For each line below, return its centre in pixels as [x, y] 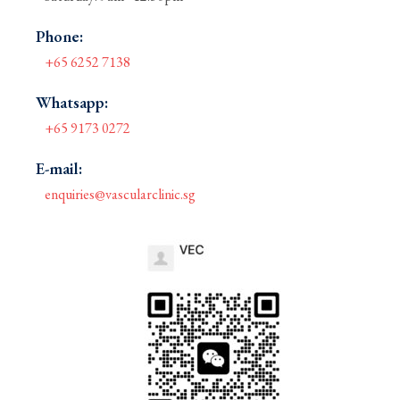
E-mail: [59, 169]
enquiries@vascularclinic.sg [120, 195]
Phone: [59, 37]
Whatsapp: [72, 103]
